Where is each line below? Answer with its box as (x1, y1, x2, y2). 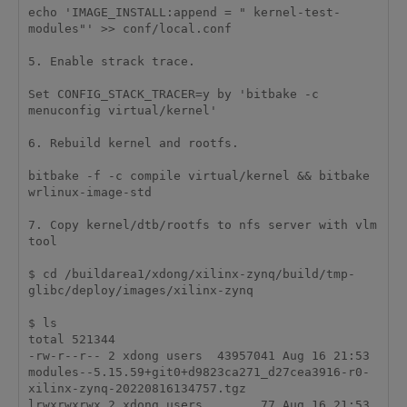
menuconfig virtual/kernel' (27, 104, 217, 118)
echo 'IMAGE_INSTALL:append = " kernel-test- (27, 5, 341, 20)
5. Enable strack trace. (27, 55, 195, 69)
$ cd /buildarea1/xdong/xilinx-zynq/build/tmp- (27, 267, 355, 282)
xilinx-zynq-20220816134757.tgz (27, 382, 246, 396)
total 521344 (27, 333, 115, 347)
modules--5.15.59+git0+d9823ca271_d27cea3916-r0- (27, 365, 370, 380)
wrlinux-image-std (27, 185, 152, 200)
